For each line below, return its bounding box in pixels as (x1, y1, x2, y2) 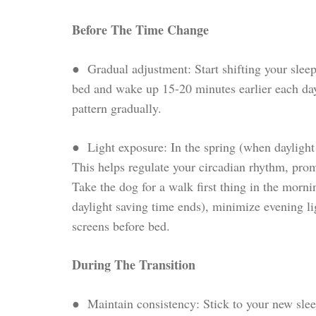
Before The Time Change (72, 20, 209, 39)
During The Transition (72, 255, 195, 274)
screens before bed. (72, 217, 170, 234)
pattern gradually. (72, 99, 162, 116)
